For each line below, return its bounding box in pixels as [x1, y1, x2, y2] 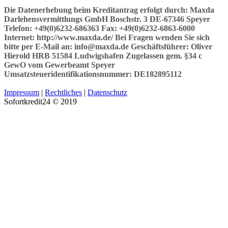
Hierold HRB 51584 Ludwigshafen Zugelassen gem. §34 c [4, 51, 202, 60]
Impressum [4, 88, 39, 97]
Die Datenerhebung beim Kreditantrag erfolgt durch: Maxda [4, 5, 214, 14]
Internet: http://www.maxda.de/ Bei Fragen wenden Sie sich [4, 33, 210, 42]
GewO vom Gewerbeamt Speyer [4, 60, 115, 69]
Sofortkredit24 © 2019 [4, 97, 77, 106]
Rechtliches [45, 88, 82, 97]
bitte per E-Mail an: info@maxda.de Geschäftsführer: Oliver [4, 42, 212, 51]
